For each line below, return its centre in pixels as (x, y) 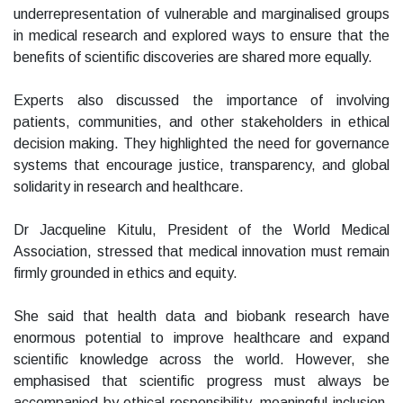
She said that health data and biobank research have (201, 317)
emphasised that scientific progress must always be (201, 381)
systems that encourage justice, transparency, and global (201, 166)
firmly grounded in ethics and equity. (125, 273)
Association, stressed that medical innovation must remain (201, 252)
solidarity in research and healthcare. (129, 187)
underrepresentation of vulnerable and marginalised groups (201, 14)
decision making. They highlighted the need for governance (201, 144)
